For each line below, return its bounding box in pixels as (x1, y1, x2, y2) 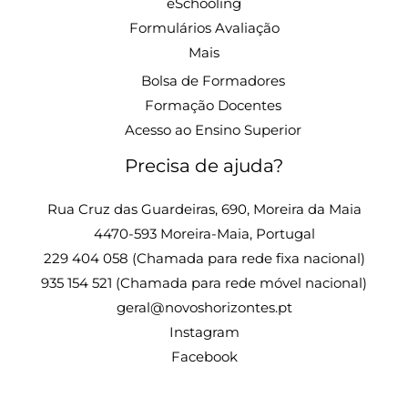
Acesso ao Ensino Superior (125, 121, 301, 138)
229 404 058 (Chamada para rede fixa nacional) (43, 250, 365, 267)
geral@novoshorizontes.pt (116, 299, 292, 316)
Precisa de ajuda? (125, 154, 283, 177)
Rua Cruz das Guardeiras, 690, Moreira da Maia (46, 200, 362, 218)
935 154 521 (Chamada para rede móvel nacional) (41, 274, 367, 291)
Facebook (170, 348, 238, 365)
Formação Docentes (145, 97, 281, 114)
